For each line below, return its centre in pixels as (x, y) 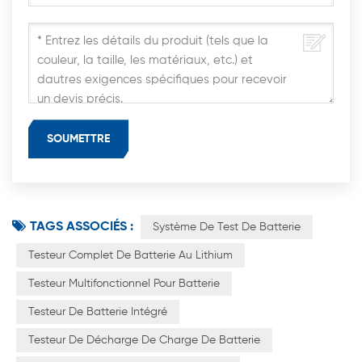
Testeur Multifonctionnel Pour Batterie (124, 284)
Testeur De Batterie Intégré (98, 312)
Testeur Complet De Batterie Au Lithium (130, 256)
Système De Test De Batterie (227, 227)
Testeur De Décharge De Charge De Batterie (144, 341)
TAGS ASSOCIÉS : (82, 227)
